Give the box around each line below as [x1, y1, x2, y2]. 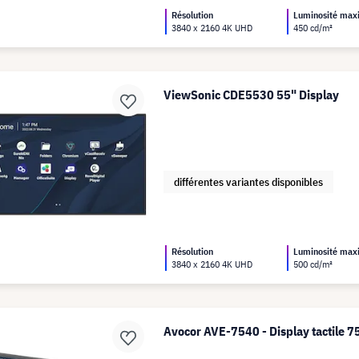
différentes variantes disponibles [174, 175, 324, 189]
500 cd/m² [293, 258, 333, 270]
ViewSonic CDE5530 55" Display [163, 87, 340, 103]
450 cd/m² [293, 22, 333, 34]
